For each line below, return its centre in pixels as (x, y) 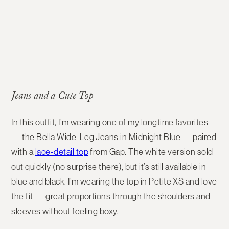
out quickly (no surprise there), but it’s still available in (109, 166)
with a (23, 152)
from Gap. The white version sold (151, 152)
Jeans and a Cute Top (52, 97)
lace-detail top (62, 152)
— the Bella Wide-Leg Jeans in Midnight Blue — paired (114, 137)
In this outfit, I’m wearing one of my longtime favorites (110, 122)
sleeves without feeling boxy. (65, 211)
